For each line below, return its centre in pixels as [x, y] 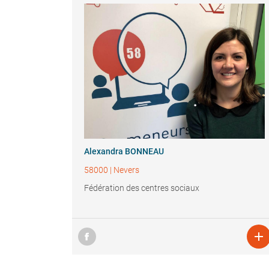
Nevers [126, 170]
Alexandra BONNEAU [124, 151]
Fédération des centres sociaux [141, 188]
